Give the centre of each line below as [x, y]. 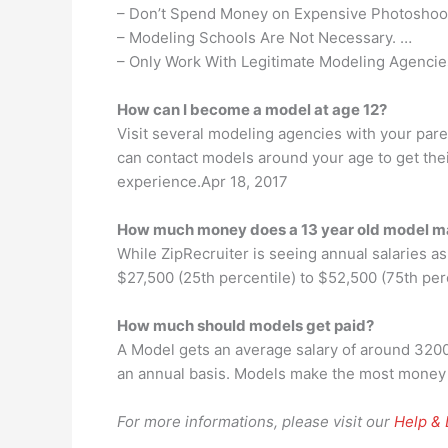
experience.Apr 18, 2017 [202, 181]
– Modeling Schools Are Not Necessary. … [264, 37]
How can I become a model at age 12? [252, 109]
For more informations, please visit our [255, 421]
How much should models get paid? [245, 325]
